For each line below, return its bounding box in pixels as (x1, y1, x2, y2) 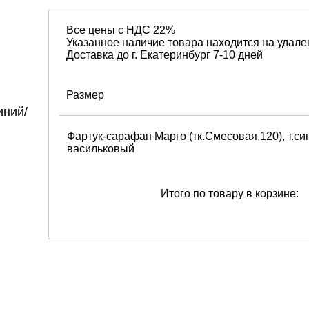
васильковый (67, 143, 134, 154)
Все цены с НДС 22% (66, 24, 175, 36)
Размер (66, 89, 104, 101)
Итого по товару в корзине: (161, 188, 299, 199)
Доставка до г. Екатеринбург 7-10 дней (66, 49, 263, 61)
